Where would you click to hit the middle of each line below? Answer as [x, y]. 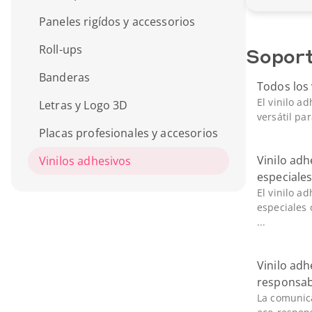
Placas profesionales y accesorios [128, 133]
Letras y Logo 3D [84, 105]
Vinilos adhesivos [85, 161]
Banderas [65, 77]
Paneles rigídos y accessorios [117, 22]
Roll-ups [61, 49]
